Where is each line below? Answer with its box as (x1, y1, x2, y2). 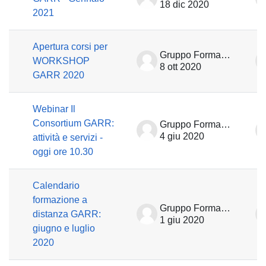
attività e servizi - (33, 132, 103, 142)
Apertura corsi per (33, 42, 107, 52)
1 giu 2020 (160, 215, 204, 225)
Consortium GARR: (33, 118, 114, 128)
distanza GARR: (33, 209, 101, 219)
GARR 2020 (33, 70, 84, 80)
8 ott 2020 (160, 62, 201, 72)
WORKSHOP (33, 56, 90, 66)
